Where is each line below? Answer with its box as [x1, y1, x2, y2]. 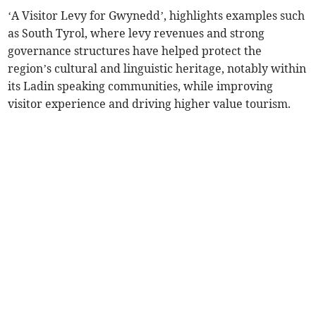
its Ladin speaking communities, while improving [8, 79, 274, 94]
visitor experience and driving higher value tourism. [8, 97, 291, 111]
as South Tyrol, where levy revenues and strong [8, 26, 265, 41]
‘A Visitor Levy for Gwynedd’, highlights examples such [8, 8, 305, 23]
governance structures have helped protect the [8, 44, 262, 59]
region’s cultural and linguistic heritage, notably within [8, 61, 307, 76]
